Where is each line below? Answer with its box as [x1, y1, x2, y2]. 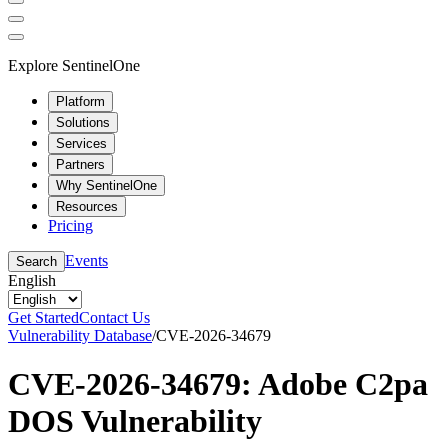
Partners [56, 156, 105, 172]
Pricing [48, 216, 93, 234]
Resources [56, 198, 118, 214]
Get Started [8, 308, 79, 326]
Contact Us [79, 308, 150, 326]
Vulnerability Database [8, 326, 152, 344]
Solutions [56, 114, 110, 130]
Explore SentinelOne [8, 56, 140, 74]
